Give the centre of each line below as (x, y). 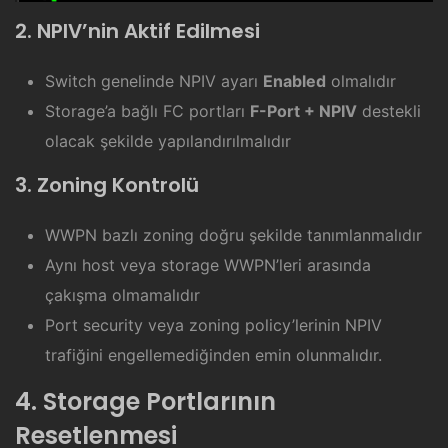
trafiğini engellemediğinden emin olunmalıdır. (213, 354)
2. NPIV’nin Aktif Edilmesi (137, 30)
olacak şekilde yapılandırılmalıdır (168, 140)
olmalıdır (361, 80)
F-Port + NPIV (303, 110)
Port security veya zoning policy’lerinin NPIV (213, 324)
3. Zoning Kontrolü (107, 184)
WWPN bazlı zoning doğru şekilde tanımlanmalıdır (233, 234)
